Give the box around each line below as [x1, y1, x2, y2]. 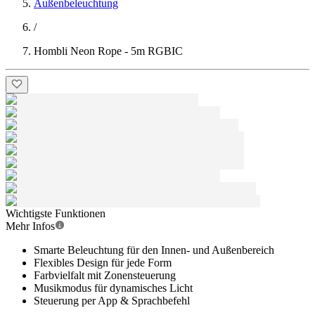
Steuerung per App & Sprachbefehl [34, 295, 190, 307]
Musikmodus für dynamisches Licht [34, 282, 193, 294]
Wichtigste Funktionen [6, 207, 105, 219]
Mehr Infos [6, 220, 55, 232]
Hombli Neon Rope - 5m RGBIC [34, 45, 183, 57]
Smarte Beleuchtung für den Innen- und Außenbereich [34, 244, 274, 256]
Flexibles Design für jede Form [34, 257, 172, 269]
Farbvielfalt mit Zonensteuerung [34, 269, 176, 281]
